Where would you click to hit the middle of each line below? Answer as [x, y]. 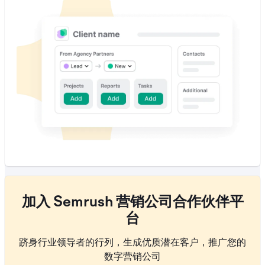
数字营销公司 [132, 256]
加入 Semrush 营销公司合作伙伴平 [132, 203]
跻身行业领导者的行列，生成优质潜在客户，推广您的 [132, 242]
